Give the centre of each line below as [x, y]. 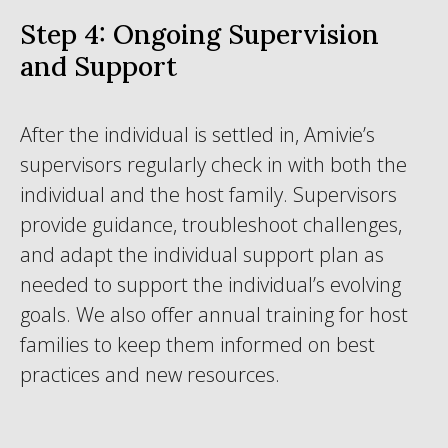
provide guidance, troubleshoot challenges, [211, 224]
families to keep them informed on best [197, 344]
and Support [98, 66]
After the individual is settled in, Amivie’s [197, 134]
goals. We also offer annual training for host [214, 314]
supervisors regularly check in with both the [213, 164]
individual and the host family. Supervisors [208, 194]
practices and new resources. [150, 374]
